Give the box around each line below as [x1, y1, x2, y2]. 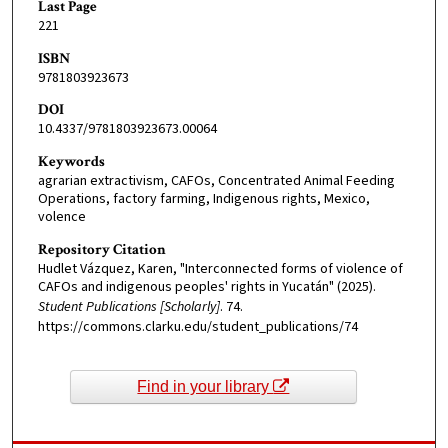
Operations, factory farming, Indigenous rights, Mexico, [37, 189, 370, 210]
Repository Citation [37, 239, 166, 259]
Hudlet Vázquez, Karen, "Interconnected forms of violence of [37, 258, 403, 279]
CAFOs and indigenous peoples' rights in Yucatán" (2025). [37, 276, 376, 297]
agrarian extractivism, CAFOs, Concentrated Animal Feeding [37, 171, 395, 192]
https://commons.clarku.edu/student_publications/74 [37, 316, 358, 337]
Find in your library [137, 377, 274, 395]
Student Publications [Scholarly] [37, 296, 220, 317]
